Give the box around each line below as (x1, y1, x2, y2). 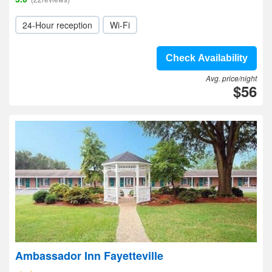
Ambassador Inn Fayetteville (15, 248, 163, 263)
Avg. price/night (206, 73, 257, 83)
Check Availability (166, 53, 248, 63)
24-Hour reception (22, 19, 92, 31)
